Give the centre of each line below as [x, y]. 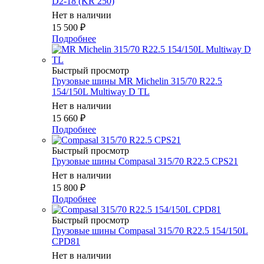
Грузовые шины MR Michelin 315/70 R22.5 [137, 81]
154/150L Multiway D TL [101, 92]
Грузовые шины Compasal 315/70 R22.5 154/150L [150, 231]
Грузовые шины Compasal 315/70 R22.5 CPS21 [145, 161]
